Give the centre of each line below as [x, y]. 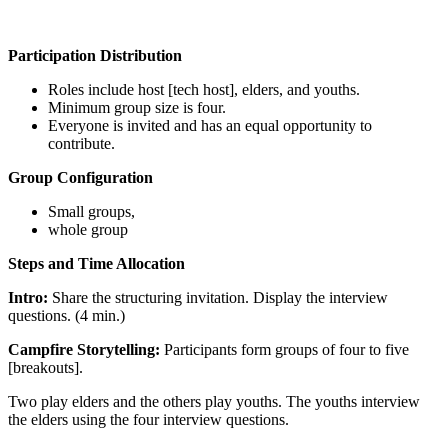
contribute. [81, 143]
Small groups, [91, 211]
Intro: [28, 297]
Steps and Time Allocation [96, 263]
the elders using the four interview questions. [148, 419]
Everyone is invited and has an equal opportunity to [210, 125]
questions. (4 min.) [66, 315]
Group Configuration [80, 177]
